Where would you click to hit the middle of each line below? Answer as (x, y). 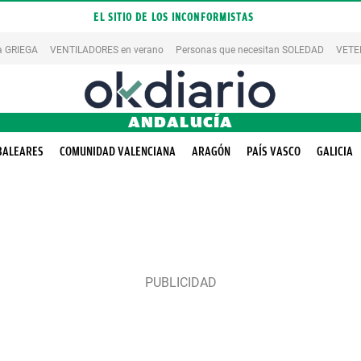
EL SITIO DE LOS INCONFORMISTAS (174, 17)
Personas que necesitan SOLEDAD (250, 50)
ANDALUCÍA (180, 122)
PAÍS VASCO (274, 151)
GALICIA (335, 151)
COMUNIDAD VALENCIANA (118, 151)
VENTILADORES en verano (107, 50)
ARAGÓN (211, 151)
